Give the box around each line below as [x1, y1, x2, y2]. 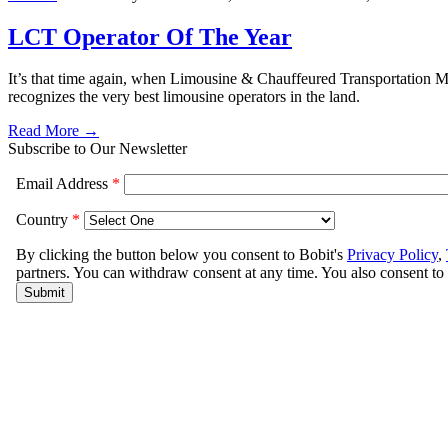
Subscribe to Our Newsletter [8, 140, 187, 158]
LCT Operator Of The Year [8, 23, 292, 50]
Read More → [8, 122, 99, 140]
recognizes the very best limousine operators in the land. [8, 88, 360, 106]
